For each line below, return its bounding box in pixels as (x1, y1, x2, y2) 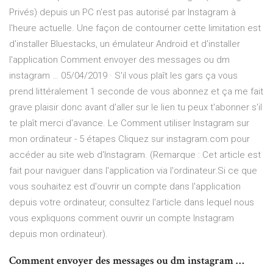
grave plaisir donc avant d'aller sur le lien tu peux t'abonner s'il (9, 102, 262, 113)
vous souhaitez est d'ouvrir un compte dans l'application (9, 181, 241, 193)
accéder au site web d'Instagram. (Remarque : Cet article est (9, 149, 261, 161)
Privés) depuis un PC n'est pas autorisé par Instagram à (9, 7, 236, 18)
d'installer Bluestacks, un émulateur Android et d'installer (9, 38, 240, 50)
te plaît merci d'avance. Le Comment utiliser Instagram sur (9, 118, 249, 129)
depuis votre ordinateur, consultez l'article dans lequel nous (9, 197, 254, 208)
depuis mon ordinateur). (9, 229, 108, 240)
